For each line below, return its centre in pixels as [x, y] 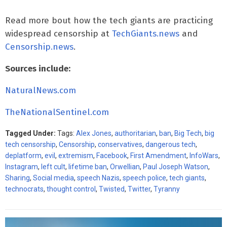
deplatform [23, 155]
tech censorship [30, 144]
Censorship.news [39, 47]
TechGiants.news [146, 33]
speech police [144, 178]
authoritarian [135, 133]
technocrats [24, 189]
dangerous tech [171, 144]
